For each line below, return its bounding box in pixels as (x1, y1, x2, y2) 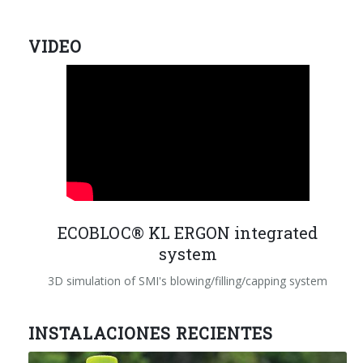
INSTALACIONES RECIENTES (28, 322, 273, 344)
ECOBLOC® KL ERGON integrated (58, 221, 318, 243)
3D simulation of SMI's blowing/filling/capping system (48, 272, 327, 288)
